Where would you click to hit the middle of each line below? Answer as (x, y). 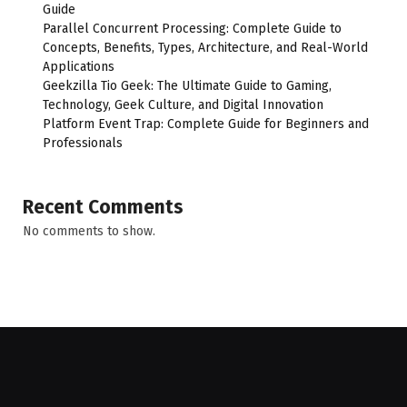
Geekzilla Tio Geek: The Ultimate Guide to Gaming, (187, 85)
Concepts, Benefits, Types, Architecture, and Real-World (205, 47)
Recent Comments (103, 207)
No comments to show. (89, 231)
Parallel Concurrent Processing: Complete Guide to (192, 28)
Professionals (83, 143)
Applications (79, 66)
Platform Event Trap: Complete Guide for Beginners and (206, 124)
